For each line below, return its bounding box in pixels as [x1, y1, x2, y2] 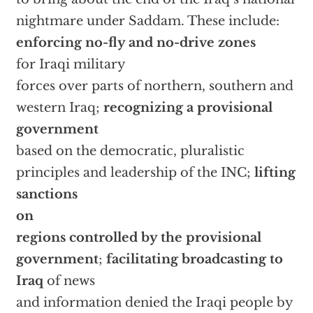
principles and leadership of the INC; [15, 165, 254, 180]
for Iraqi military [15, 57, 126, 72]
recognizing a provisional [103, 100, 272, 115]
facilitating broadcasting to [105, 252, 283, 267]
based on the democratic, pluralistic [15, 143, 245, 159]
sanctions [15, 187, 78, 202]
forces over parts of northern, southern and [15, 78, 293, 94]
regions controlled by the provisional [15, 230, 261, 245]
